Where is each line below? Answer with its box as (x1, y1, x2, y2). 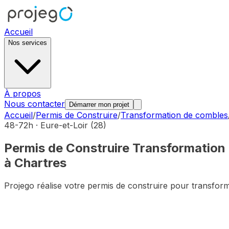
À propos (4, 88, 41, 99)
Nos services (8, 39, 47, 47)
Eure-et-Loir (40, 120, 88, 130)
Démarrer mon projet (69, 101, 129, 108)
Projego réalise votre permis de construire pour (4, 180, 192, 191)
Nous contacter (4, 99, 65, 109)
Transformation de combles (121, 110, 228, 120)
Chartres (14, 155, 66, 170)
